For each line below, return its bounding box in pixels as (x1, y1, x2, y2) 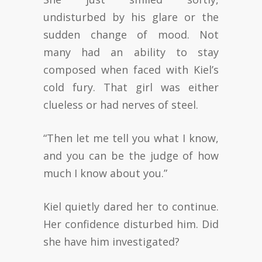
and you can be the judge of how (43, 148, 219, 163)
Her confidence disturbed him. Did (43, 216, 219, 231)
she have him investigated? (43, 234, 180, 249)
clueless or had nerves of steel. (43, 97, 198, 112)
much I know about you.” (43, 166, 167, 180)
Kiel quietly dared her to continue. (43, 199, 219, 213)
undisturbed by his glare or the (43, 9, 219, 24)
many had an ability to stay (43, 44, 219, 59)
